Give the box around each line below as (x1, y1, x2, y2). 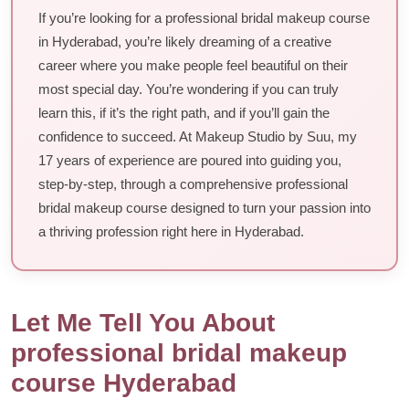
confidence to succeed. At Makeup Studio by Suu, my (38, 130, 357, 144)
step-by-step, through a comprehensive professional (38, 177, 348, 192)
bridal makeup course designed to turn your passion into (38, 201, 371, 215)
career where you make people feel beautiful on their (38, 58, 348, 73)
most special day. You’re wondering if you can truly (38, 82, 339, 97)
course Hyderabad (11, 369, 236, 397)
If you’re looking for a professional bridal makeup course (38, 11, 370, 26)
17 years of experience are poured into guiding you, (38, 153, 341, 168)
